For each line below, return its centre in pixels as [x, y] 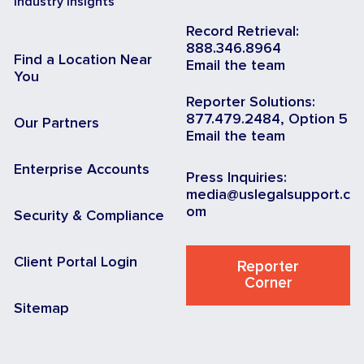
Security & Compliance [89, 217]
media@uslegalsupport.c [268, 195]
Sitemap [41, 309]
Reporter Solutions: [251, 103]
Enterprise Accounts [82, 170]
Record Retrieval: [243, 32]
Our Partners [56, 124]
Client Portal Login [76, 263]
